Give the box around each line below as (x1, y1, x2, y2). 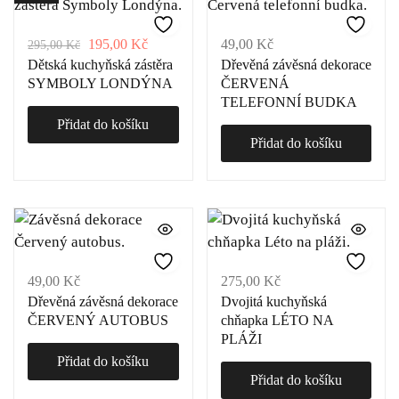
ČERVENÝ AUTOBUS (28, 313, 168, 328)
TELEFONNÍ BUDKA (220, 94, 357, 110)
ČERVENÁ (220, 76, 289, 91)
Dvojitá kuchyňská (220, 294, 327, 309)
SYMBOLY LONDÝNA (28, 76, 173, 91)
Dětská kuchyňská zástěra (28, 57, 173, 72)
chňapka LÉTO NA (220, 313, 333, 328)
